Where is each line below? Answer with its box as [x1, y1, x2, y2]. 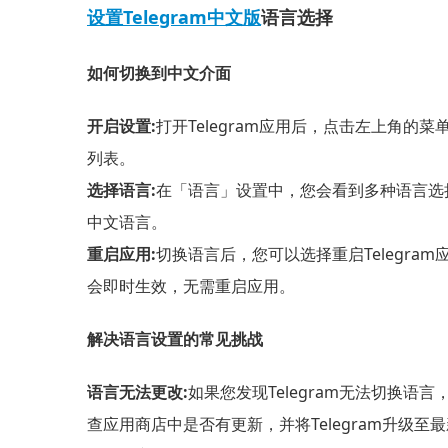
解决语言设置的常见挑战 [87, 328, 263, 351]
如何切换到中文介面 [87, 61, 231, 84]
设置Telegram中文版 [87, 5, 261, 30]
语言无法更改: [87, 381, 188, 404]
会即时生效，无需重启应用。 [87, 274, 295, 297]
